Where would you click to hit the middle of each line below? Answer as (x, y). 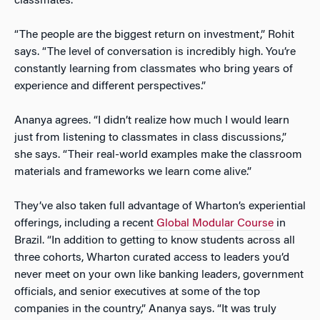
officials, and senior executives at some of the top (137, 292)
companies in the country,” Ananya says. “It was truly (145, 310)
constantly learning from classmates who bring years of (154, 70)
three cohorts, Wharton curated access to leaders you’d (152, 258)
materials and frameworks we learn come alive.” (133, 172)
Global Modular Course (215, 224)
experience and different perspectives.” (110, 87)
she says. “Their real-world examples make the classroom (158, 155)
